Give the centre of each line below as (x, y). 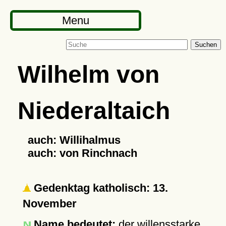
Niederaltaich (94, 110)
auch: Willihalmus (74, 140)
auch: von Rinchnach (82, 153)
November (49, 204)
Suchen (206, 45)
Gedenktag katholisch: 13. (99, 188)
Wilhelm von (88, 74)
